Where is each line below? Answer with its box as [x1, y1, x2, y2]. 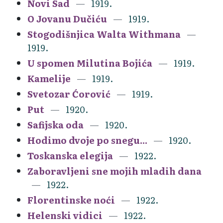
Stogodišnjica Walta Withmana [27, 27, 181, 41]
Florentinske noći [27, 193, 115, 207]
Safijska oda [27, 117, 84, 131]
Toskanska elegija [27, 148, 113, 162]
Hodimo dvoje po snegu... [27, 133, 147, 147]
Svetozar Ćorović [27, 87, 111, 101]
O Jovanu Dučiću [27, 11, 107, 25]
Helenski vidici [27, 208, 103, 222]
